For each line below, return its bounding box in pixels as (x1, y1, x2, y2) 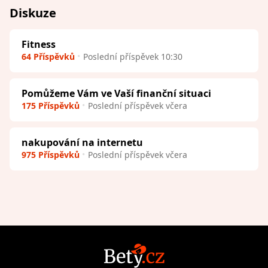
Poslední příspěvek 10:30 (83, 50, 182, 62)
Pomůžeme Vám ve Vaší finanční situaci (22, 86, 211, 100)
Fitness (22, 37, 56, 51)
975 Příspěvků (22, 148, 80, 160)
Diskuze (10, 4, 56, 21)
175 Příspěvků (22, 99, 80, 111)
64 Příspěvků (22, 50, 75, 62)
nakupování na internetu (22, 135, 143, 149)
